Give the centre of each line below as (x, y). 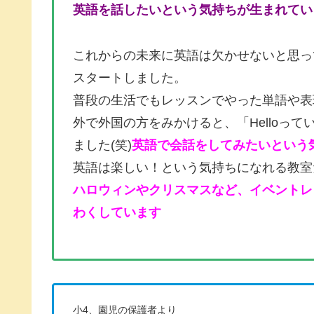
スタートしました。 (130, 77)
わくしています (117, 212)
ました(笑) (102, 145)
